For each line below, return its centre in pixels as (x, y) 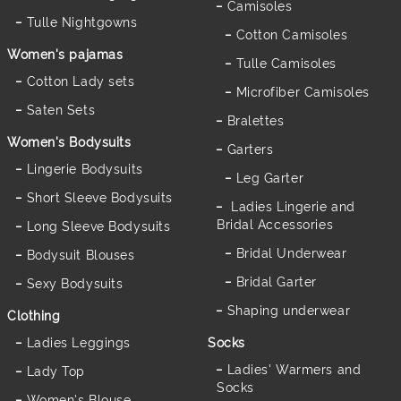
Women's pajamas (65, 53)
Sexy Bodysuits (75, 282)
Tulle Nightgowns (82, 21)
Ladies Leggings (78, 341)
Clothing (34, 314)
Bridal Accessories (275, 223)
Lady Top (56, 370)
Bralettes (256, 119)
